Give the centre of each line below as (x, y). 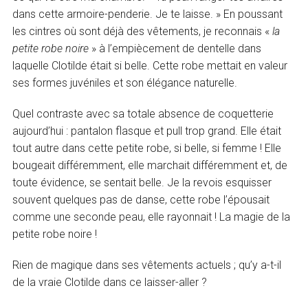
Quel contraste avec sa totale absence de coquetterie (143, 114)
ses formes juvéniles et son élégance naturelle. (125, 83)
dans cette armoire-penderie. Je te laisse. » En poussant (148, 14)
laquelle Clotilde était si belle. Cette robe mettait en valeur (150, 66)
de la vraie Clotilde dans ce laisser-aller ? (110, 283)
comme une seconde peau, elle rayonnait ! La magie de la (152, 217)
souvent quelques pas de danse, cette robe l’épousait (141, 200)
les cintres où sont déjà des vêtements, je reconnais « (143, 32)
